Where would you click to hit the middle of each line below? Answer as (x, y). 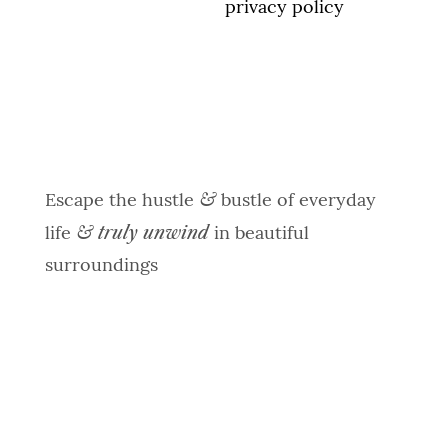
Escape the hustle (119, 201)
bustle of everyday (298, 201)
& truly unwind (144, 233)
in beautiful (261, 234)
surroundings (101, 266)
